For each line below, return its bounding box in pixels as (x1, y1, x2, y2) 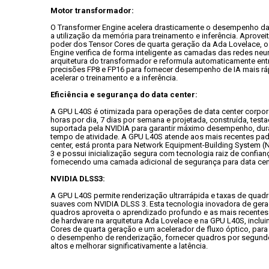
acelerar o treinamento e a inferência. (50, 73, 178, 82)
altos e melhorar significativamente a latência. (50, 241, 208, 250)
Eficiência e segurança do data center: (50, 90, 198, 99)
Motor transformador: (50, 6, 134, 15)
